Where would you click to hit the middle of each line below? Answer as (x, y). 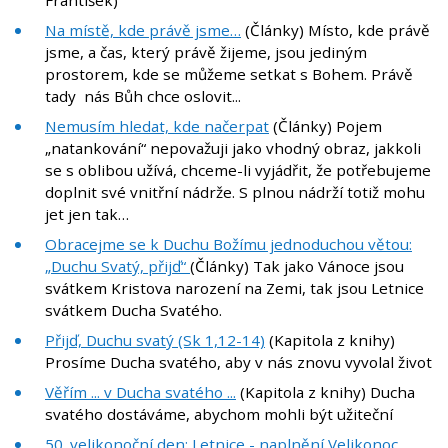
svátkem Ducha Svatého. (133, 310)
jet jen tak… (87, 214)
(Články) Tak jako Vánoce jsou (297, 266)
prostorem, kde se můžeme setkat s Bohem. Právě (229, 74)
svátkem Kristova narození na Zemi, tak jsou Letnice (234, 288)
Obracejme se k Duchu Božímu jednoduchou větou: (228, 244)
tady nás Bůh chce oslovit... (143, 96)
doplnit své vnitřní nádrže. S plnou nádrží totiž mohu (235, 192)
